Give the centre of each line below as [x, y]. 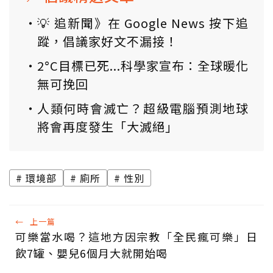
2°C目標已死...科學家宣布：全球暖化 [143, 65]
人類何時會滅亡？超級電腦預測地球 [143, 108]
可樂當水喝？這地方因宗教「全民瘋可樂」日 [136, 236]
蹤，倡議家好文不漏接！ [108, 41]
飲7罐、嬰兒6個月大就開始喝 [91, 253]
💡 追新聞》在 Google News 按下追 [143, 23]
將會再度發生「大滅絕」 [108, 126]
